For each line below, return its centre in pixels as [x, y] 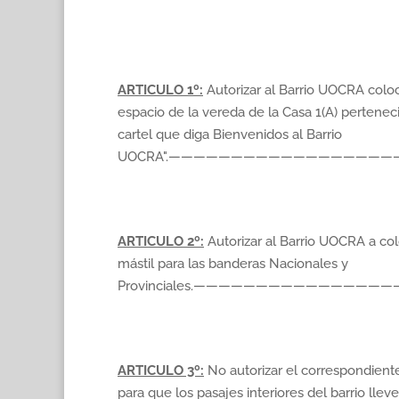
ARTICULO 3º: [161, 370]
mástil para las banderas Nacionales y [233, 264]
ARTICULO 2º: [161, 241]
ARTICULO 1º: [160, 90]
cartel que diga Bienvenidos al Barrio [230, 134]
